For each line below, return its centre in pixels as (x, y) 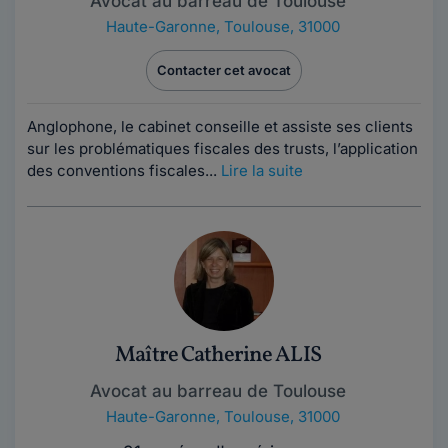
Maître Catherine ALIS (218, 355)
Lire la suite (262, 170)
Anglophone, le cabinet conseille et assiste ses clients (220, 126)
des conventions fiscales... (124, 170)
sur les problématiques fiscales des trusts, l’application (222, 148)
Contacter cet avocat (224, 70)
